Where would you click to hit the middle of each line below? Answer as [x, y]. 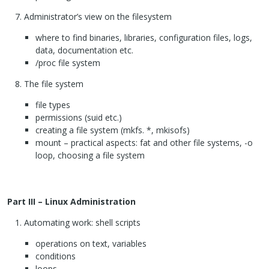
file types [53, 105]
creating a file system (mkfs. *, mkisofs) [112, 130]
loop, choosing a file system [90, 156]
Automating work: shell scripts [82, 223]
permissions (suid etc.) [78, 118]
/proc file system [68, 63]
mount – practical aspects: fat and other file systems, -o [144, 143]
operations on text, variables [91, 244]
